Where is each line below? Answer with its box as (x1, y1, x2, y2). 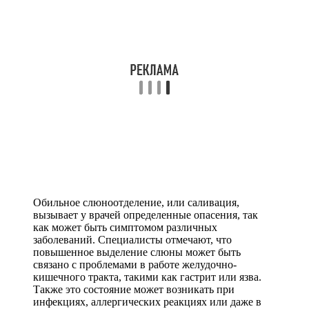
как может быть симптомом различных (33, 221, 217, 234)
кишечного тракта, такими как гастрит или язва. (33, 271, 261, 283)
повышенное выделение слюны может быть (33, 246, 241, 259)
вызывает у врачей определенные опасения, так (33, 209, 258, 221)
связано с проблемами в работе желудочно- (33, 259, 237, 271)
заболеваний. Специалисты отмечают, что (33, 234, 232, 246)
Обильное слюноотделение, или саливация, (33, 197, 239, 209)
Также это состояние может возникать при (33, 283, 235, 296)
